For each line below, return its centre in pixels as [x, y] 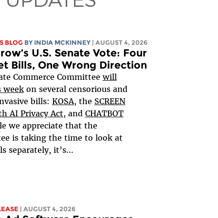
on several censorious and [75, 89]
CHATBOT [104, 114]
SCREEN [110, 101]
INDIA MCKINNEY [62, 43]
